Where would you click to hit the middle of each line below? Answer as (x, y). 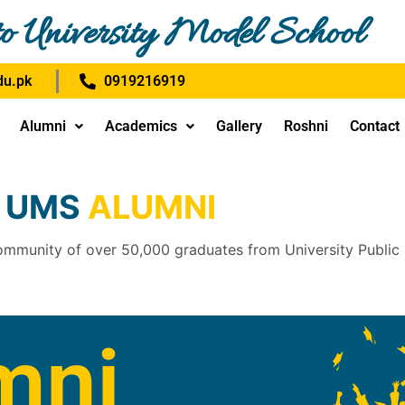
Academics (141, 126)
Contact (375, 126)
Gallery (239, 126)
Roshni (306, 126)
